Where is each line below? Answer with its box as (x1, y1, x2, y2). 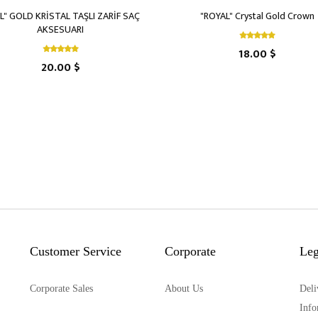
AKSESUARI (37, 21, 84, 38)
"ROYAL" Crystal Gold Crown (200, 8, 315, 24)
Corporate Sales (29, 283, 93, 294)
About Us (164, 283, 203, 294)
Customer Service (29, 244, 121, 258)
